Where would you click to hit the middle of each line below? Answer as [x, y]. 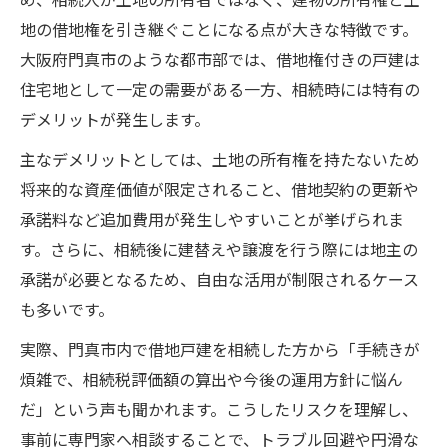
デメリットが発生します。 [115, 118]
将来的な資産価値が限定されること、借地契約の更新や [219, 188]
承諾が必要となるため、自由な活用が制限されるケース [219, 278]
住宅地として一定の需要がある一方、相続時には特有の [220, 88]
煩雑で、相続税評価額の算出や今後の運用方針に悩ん [211, 378]
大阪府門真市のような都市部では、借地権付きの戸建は [220, 58]
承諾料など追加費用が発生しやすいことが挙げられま [212, 218]
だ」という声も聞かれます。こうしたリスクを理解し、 [219, 408]
